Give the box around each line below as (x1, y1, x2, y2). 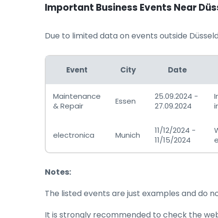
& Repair (53, 101, 83, 111)
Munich (115, 130, 140, 140)
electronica (53, 130, 94, 140)
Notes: (45, 166, 71, 178)
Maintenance (53, 91, 101, 101)
